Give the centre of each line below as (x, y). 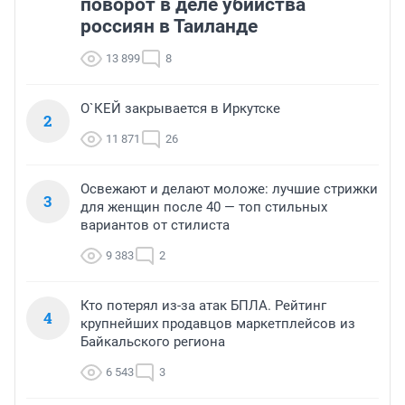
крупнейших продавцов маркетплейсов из (218, 324)
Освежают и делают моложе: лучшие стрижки (229, 189)
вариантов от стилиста (155, 226)
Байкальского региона (153, 342)
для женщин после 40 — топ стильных (204, 207)
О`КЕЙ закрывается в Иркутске (180, 109)
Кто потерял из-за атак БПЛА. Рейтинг (203, 306)
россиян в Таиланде (169, 27)
